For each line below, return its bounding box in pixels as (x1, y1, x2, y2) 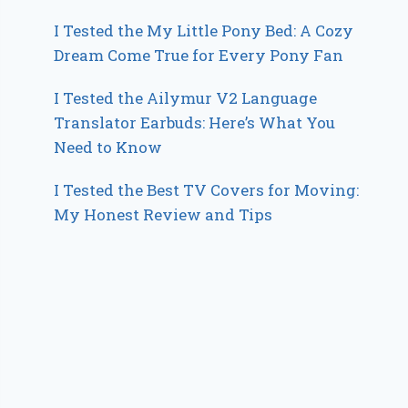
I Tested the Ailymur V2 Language (54, 87, 318, 109)
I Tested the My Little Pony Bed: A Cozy (54, 20, 354, 42)
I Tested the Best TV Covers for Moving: (54, 179, 360, 201)
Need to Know (54, 137, 163, 158)
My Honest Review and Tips (54, 204, 273, 226)
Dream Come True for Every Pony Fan (54, 45, 344, 66)
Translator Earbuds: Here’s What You (54, 112, 336, 134)
